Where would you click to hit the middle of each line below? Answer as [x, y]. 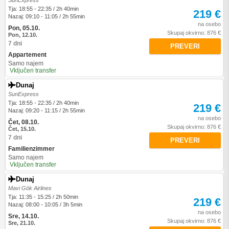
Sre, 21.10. [22, 223]
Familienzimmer [31, 149]
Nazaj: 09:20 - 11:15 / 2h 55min [47, 110]
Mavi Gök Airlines [30, 188]
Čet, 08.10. [24, 122]
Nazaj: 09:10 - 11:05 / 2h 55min [47, 16]
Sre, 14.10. [24, 216]
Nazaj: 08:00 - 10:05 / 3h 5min [45, 204]
